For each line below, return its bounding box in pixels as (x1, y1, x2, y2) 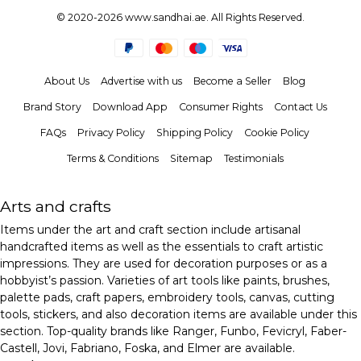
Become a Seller (193, 75, 272, 88)
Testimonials (223, 152, 284, 165)
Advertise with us (101, 75, 182, 88)
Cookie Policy (244, 127, 309, 139)
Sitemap (169, 152, 213, 165)
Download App (92, 101, 168, 114)
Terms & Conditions (66, 152, 159, 165)
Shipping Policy (156, 127, 233, 139)
